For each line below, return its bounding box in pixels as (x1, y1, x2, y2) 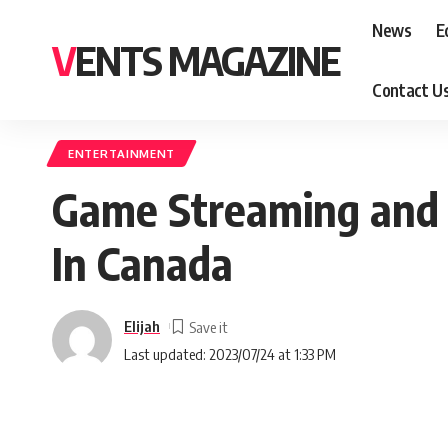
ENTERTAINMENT (68, 146, 176, 161)
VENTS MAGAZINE (75, 35, 340, 85)
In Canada (52, 235, 233, 291)
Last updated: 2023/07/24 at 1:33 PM (124, 344, 336, 363)
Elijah (124, 316, 160, 335)
